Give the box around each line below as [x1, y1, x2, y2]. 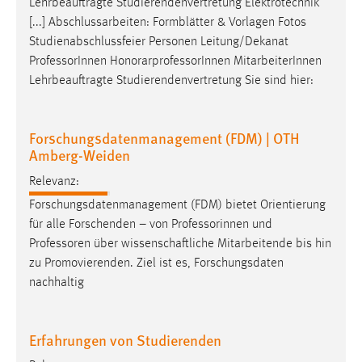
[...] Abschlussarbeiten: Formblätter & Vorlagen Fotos [29, 16, 306, 30]
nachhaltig [29, 276, 84, 289]
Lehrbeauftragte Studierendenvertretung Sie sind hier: [29, 74, 314, 88]
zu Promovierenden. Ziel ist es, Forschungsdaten [29, 256, 284, 270]
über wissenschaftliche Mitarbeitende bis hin [90, 237, 331, 250]
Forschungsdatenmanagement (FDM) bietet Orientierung [29, 198, 326, 212]
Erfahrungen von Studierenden [29, 329, 221, 350]
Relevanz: [29, 175, 79, 188]
